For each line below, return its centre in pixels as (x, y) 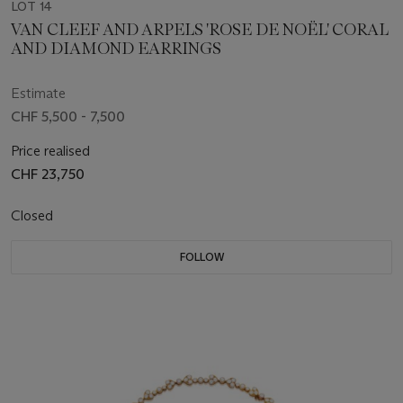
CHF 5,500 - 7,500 (68, 117)
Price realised (50, 151)
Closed (34, 216)
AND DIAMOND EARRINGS (116, 49)
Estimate (38, 94)
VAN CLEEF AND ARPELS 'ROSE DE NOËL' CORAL (200, 30)
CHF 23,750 (48, 175)
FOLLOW (201, 257)
